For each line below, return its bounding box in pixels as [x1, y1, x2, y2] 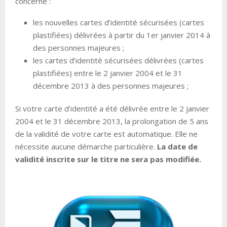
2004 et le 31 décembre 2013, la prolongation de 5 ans [15, 116, 208, 127]
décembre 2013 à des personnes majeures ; [33, 81, 188, 91]
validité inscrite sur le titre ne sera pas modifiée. [15, 154, 201, 165]
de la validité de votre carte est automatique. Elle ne [15, 129, 198, 139]
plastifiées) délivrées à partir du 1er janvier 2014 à [33, 30, 210, 41]
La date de [157, 141, 198, 152]
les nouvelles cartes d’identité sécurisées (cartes [33, 17, 204, 28]
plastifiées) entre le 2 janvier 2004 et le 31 [33, 68, 182, 79]
